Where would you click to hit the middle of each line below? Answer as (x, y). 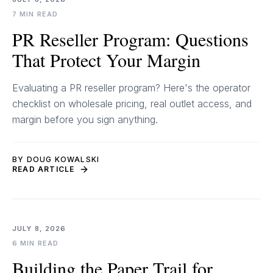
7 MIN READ (35, 14)
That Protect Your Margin (106, 60)
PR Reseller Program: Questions (130, 39)
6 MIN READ (35, 243)
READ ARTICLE (44, 169)
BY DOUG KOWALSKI (56, 159)
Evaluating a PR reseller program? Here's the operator (131, 88)
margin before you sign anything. (85, 119)
